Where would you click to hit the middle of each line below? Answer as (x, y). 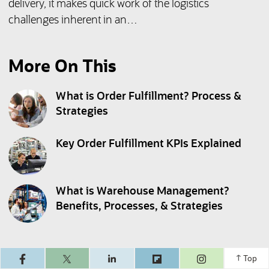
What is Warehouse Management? (142, 192)
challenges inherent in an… (73, 21)
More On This (62, 68)
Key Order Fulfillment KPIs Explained (148, 144)
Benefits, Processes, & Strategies (139, 207)
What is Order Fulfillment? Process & (148, 97)
